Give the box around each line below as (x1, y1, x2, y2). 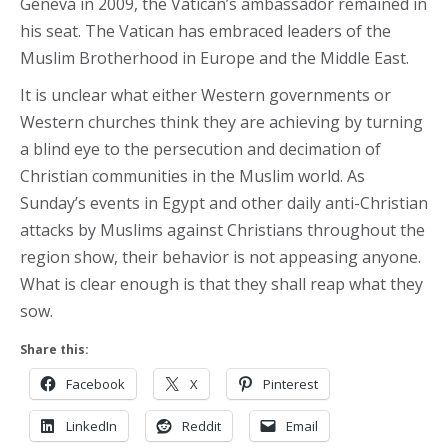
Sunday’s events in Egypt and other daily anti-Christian (20, 192, 428, 214)
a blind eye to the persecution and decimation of (20, 138, 381, 160)
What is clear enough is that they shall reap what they (20, 273, 423, 295)
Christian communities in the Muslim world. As (20, 165, 365, 187)
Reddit (182, 417, 221, 435)
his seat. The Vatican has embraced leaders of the (20, 20, 391, 42)
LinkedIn (66, 417, 117, 435)
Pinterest (263, 375, 318, 393)
